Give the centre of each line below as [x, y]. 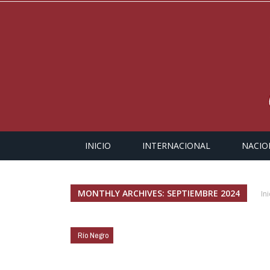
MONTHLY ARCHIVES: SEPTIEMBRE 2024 [159, 193]
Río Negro [93, 235]
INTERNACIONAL [176, 146]
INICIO [98, 146]
